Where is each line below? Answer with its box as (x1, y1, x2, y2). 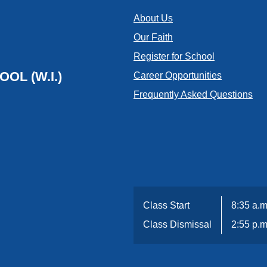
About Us (133, 13, 173, 23)
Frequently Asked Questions (133, 89, 253, 100)
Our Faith (133, 32, 173, 42)
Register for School (133, 51, 215, 61)
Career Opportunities (133, 70, 222, 80)
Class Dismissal (143, 219, 212, 229)
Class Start (143, 200, 190, 210)
